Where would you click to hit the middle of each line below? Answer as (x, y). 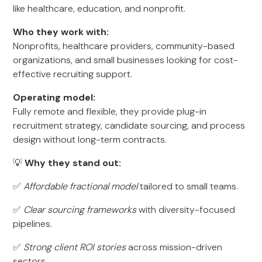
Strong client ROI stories (75, 247)
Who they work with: (61, 32)
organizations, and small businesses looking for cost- (126, 60)
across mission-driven (174, 247)
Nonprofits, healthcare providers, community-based (124, 46)
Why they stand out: (73, 163)
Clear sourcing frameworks (80, 210)
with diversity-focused (186, 210)
